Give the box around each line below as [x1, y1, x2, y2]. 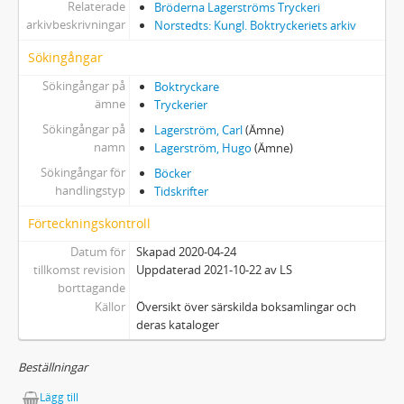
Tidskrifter [153, 183, 208, 200]
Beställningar [18, 359, 87, 376]
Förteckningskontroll [28, 215, 151, 233]
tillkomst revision [32, 262, 125, 279]
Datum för [69, 243, 125, 261]
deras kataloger [135, 317, 219, 334]
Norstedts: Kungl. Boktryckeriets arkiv [153, 17, 356, 34]
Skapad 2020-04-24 [135, 243, 236, 261]
